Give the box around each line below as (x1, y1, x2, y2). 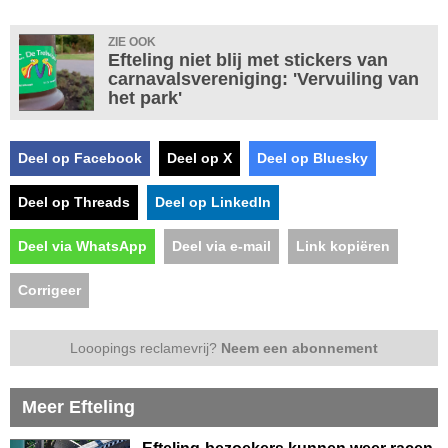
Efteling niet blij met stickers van (108, 50, 388, 71)
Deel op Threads (18, 194, 130, 211)
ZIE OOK (108, 35, 156, 50)
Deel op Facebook (18, 150, 142, 167)
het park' (108, 88, 182, 109)
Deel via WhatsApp (18, 238, 147, 255)
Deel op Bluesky (257, 150, 368, 167)
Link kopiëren (296, 238, 390, 255)
